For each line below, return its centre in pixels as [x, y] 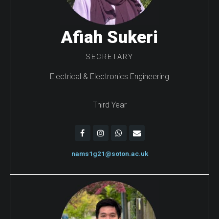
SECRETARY [109, 57]
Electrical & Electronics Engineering [109, 77]
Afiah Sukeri [109, 38]
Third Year [109, 105]
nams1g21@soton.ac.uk [109, 154]
